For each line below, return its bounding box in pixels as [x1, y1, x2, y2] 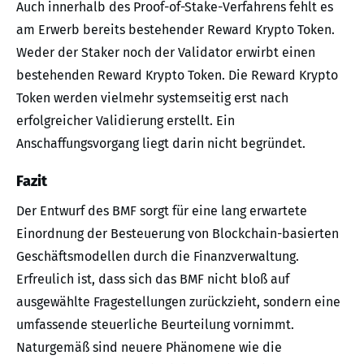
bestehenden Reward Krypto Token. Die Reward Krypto [16, 67, 338, 84]
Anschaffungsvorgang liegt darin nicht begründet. [16, 136, 305, 152]
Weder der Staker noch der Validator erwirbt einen [16, 45, 315, 61]
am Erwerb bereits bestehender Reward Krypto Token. [16, 22, 335, 38]
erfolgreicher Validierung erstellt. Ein [16, 113, 235, 129]
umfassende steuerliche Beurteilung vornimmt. [16, 317, 294, 333]
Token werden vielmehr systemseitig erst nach [16, 90, 288, 106]
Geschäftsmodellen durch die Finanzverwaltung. [16, 249, 299, 265]
